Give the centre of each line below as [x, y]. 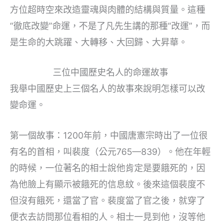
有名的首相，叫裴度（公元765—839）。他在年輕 [110, 152]
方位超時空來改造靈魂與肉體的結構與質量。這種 [108, 9]
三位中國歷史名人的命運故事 [110, 73]
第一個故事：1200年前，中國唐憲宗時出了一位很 [109, 136]
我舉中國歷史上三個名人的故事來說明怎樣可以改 [108, 89]
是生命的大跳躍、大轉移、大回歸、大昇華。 [99, 42]
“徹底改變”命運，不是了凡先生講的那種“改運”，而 [110, 26]
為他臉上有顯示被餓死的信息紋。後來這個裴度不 [108, 184]
